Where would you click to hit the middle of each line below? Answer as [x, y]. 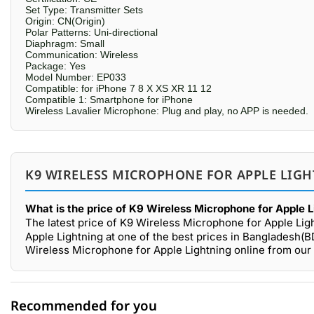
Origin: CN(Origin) [65, 21]
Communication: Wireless [82, 55]
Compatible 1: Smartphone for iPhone [109, 100]
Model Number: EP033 [76, 77]
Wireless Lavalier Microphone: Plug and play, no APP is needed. [167, 111]
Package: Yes [55, 66]
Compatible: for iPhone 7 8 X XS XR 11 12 [118, 88]
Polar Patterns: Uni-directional [91, 32]
